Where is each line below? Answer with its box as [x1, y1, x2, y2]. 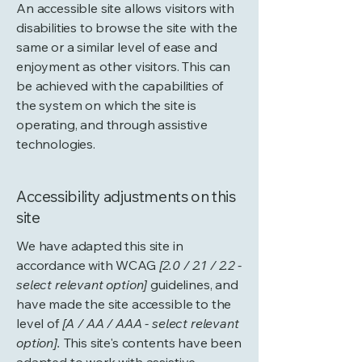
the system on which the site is [16, 97, 197, 113]
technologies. [16, 136, 95, 152]
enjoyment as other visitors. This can [16, 58, 231, 74]
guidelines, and [147, 276, 238, 293]
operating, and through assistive [16, 116, 208, 133]
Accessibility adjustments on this [16, 187, 236, 206]
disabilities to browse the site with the [16, 19, 238, 36]
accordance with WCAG [16, 257, 159, 273]
